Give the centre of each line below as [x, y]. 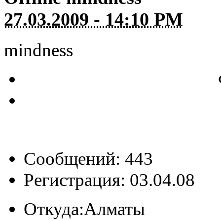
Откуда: [54, 209]
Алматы [114, 209]
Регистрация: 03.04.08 [109, 180]
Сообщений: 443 [88, 159]
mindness [38, 50]
